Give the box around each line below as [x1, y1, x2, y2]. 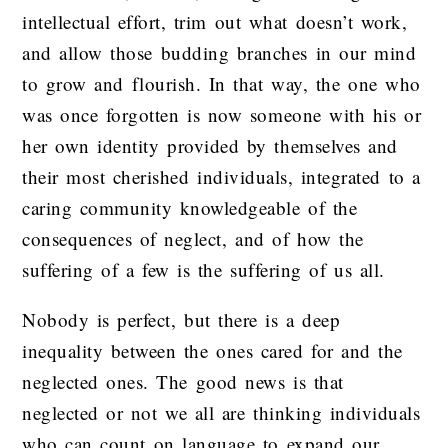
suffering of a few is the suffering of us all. [22, 256, 385, 282]
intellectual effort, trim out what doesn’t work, [22, 8, 408, 34]
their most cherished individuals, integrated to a [22, 163, 421, 189]
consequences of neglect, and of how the [22, 225, 364, 251]
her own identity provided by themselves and [22, 132, 398, 158]
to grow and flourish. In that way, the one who [22, 70, 421, 96]
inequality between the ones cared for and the [22, 337, 403, 363]
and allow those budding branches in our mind [22, 39, 417, 65]
